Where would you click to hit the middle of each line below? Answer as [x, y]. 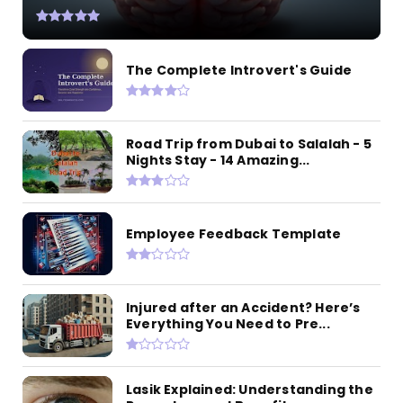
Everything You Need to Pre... [228, 323]
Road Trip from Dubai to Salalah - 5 [249, 143]
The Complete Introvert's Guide [239, 70]
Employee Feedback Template [234, 233]
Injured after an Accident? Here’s [243, 307]
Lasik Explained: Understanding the [250, 389]
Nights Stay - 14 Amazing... [218, 160]
